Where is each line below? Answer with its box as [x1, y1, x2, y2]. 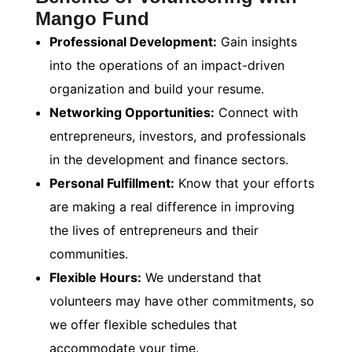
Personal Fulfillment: [49, 175, 174, 192]
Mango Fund [35, 8, 149, 30]
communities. [49, 246, 128, 262]
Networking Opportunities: [49, 104, 214, 121]
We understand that [141, 269, 262, 286]
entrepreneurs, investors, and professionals [49, 128, 306, 145]
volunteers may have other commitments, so [49, 293, 314, 310]
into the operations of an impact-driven [49, 57, 284, 74]
